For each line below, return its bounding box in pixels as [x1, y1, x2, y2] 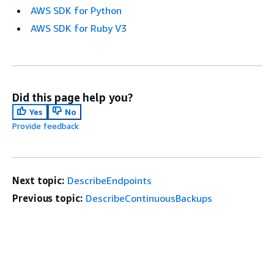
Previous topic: [12, 191, 83, 204]
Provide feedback [12, 120, 79, 131]
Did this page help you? [12, 90, 133, 104]
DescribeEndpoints [67, 174, 152, 187]
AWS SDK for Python [31, 4, 122, 17]
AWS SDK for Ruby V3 [31, 21, 127, 34]
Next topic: [12, 174, 65, 187]
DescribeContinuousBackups [85, 191, 212, 204]
